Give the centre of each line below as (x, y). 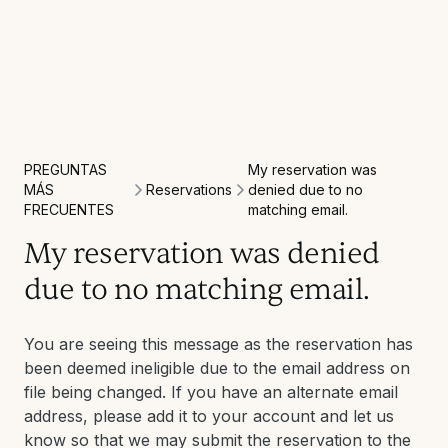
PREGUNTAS (65, 169)
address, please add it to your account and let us (209, 416)
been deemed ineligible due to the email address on (217, 368)
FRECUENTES (69, 209)
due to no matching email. (197, 289)
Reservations (188, 189)
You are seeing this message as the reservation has (218, 344)
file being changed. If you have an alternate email (211, 392)
